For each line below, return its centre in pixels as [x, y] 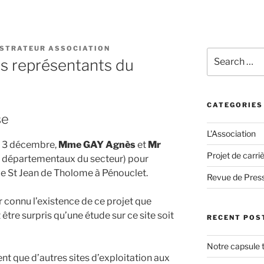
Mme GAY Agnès [97, 144]
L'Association [231, 134]
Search [220, 53]
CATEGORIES [235, 105]
